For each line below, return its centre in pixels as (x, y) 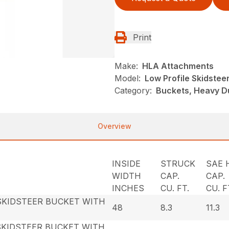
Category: (133, 90)
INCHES (128, 188)
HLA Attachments (178, 66)
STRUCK (178, 163)
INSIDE (127, 163)
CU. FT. (175, 188)
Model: (128, 78)
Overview (114, 126)
